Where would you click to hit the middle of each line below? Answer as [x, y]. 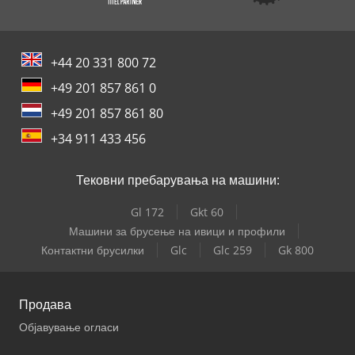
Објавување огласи [69, 326]
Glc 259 [233, 250]
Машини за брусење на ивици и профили [177, 231]
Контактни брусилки [93, 250]
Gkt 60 [207, 212]
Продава [45, 304]
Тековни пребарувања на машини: [177, 179]
